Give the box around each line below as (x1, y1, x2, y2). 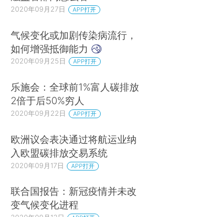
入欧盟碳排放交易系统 (11, 146, 108, 159)
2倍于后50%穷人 (11, 94, 85, 107)
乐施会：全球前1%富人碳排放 (11, 81, 139, 93)
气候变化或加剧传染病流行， (11, 29, 137, 41)
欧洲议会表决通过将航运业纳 (11, 133, 137, 145)
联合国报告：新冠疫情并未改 (11, 185, 137, 198)
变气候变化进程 (11, 199, 79, 211)
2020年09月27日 (11, 4, 66, 13)
